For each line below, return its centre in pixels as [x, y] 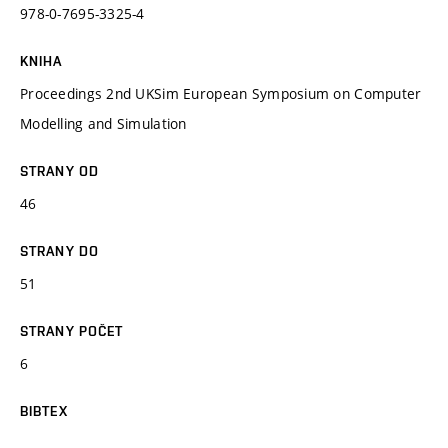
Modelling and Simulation [103, 123]
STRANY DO [60, 250]
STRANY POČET [72, 330]
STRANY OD [60, 170]
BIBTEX [44, 410]
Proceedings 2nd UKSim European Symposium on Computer [221, 93]
